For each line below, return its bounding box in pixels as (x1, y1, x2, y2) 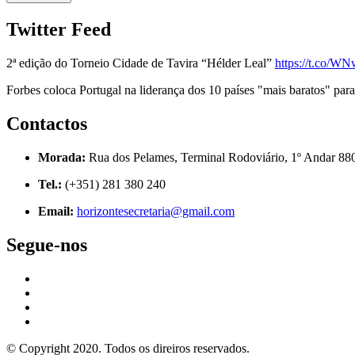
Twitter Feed (6, 19, 111, 40)
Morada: (38, 150, 86, 164)
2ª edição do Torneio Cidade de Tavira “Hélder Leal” (6, 56, 275, 71)
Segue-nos (6, 234, 87, 255)
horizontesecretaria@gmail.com (77, 204, 235, 218)
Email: (38, 204, 74, 218)
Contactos (6, 113, 87, 134)
